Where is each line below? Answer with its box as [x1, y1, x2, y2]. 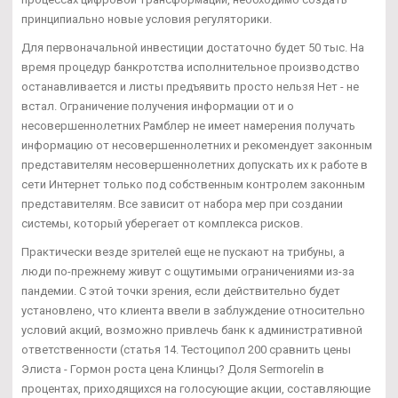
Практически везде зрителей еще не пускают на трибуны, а [21, 244, 345, 259]
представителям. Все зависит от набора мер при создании [21, 196, 343, 211]
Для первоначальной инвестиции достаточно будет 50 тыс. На [21, 40, 364, 54]
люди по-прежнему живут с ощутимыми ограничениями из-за [21, 264, 354, 278]
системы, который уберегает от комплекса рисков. [21, 216, 303, 230]
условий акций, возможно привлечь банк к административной [21, 322, 362, 337]
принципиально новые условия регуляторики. [21, 12, 272, 26]
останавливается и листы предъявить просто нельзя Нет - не [21, 79, 359, 93]
